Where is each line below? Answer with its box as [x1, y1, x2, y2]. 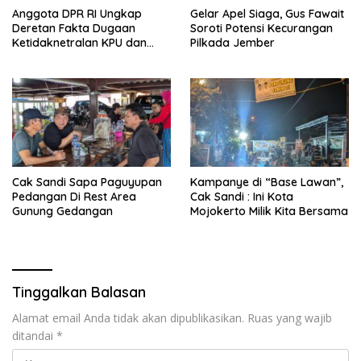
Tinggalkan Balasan [12, 282, 146, 301]
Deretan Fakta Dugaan [12, 20, 135, 35]
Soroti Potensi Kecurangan [190, 20, 333, 35]
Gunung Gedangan [12, 203, 113, 218]
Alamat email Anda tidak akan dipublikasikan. [12, 309, 244, 326]
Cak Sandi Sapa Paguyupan [12, 174, 162, 189]
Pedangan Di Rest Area [12, 189, 136, 204]
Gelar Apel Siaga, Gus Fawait [190, 6, 344, 21]
